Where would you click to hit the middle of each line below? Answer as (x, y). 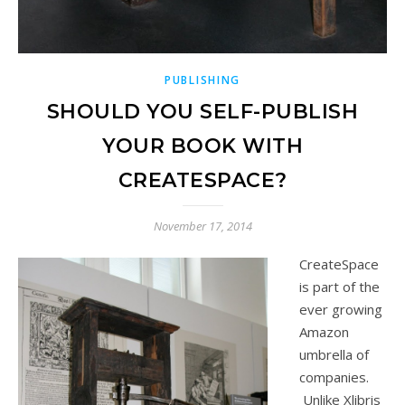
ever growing (341, 309)
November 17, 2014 (202, 226)
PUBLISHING (202, 80)
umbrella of (334, 354)
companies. (334, 377)
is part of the (339, 286)
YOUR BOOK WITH (202, 146)
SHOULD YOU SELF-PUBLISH (202, 111)
